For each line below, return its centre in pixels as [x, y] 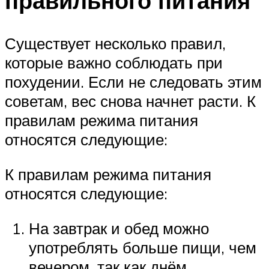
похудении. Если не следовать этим [133, 82]
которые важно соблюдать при [114, 63]
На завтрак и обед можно [119, 228]
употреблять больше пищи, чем [143, 247]
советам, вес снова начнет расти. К [130, 101]
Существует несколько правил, [115, 44]
